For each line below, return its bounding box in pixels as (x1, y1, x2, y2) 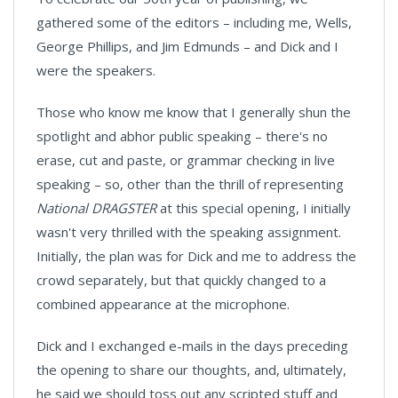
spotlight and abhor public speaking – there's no (36, 127, 328, 145)
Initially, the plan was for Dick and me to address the (36, 247, 356, 265)
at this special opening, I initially (156, 199, 351, 217)
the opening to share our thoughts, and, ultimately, (36, 361, 346, 378)
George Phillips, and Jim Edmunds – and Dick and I (36, 37, 338, 55)
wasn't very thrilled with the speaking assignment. (36, 223, 341, 241)
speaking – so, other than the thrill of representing (36, 175, 344, 193)
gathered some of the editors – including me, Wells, (36, 13, 352, 31)
